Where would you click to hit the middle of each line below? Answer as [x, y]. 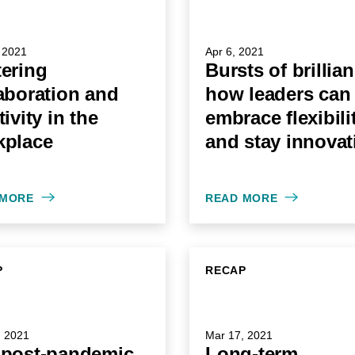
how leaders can [278, 94]
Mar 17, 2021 [239, 335]
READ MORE [242, 198]
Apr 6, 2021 [235, 52]
